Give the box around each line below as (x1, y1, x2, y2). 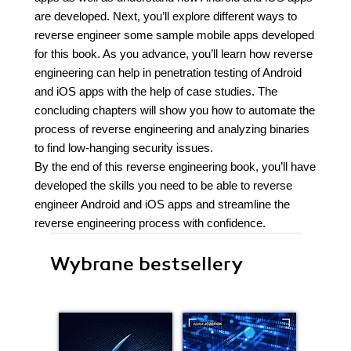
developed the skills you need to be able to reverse (34, 179, 292, 192)
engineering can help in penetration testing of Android (34, 66, 302, 79)
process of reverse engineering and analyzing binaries (34, 122, 309, 136)
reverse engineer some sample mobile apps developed (34, 28, 314, 42)
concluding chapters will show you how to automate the (34, 103, 315, 117)
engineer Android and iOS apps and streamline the (34, 197, 290, 211)
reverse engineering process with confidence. (34, 216, 266, 230)
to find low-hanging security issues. (34, 141, 213, 154)
